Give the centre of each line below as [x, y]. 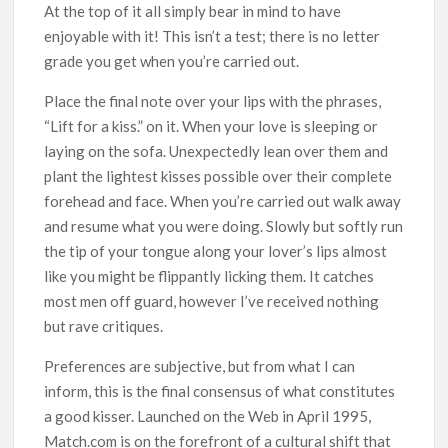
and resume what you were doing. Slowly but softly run [224, 225]
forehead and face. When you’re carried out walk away [223, 200]
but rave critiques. [104, 325]
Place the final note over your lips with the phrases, [213, 100]
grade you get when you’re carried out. [172, 60]
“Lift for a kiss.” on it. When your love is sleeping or [211, 125]
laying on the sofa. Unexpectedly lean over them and [216, 150]
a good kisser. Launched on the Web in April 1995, [208, 415]
